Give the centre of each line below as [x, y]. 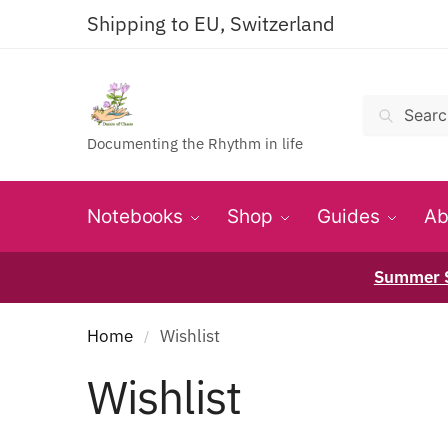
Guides [348, 216]
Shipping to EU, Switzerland [211, 23]
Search [402, 112]
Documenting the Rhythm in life [195, 143]
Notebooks [135, 216]
